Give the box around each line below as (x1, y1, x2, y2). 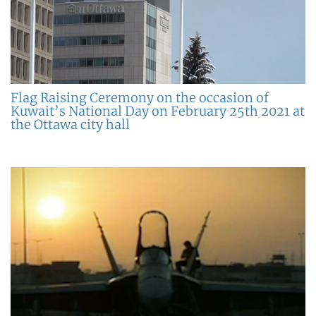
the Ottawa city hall (11, 116, 130, 133)
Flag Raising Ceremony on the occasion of (11, 89, 269, 106)
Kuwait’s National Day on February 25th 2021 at (11, 102, 305, 119)
